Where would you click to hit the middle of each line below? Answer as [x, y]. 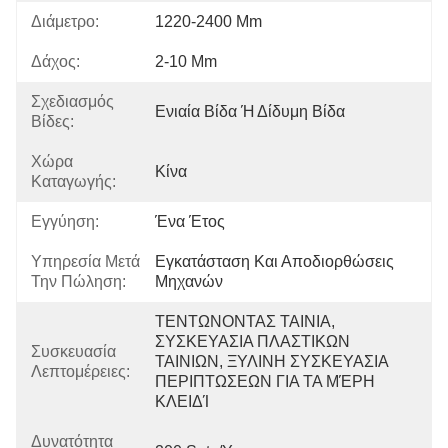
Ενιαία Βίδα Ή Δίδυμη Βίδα [250, 111]
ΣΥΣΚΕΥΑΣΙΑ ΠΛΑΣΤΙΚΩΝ [252, 341]
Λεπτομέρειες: [80, 371]
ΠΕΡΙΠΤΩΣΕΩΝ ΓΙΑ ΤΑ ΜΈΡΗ [265, 381]
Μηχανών [189, 281]
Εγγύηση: [65, 221]
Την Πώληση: [78, 281]
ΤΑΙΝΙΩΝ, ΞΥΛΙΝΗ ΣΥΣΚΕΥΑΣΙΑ [271, 361]
